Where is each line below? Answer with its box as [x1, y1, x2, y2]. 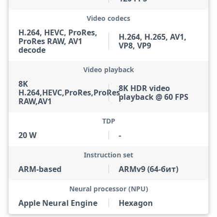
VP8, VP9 [119, 40, 151, 51]
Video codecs [87, 14, 130, 23]
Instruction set [84, 150, 133, 159]
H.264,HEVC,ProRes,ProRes [18, 87, 120, 98]
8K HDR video [119, 83, 170, 93]
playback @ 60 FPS [119, 92, 188, 102]
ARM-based [18, 164, 62, 174]
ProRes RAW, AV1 [18, 36, 82, 46]
